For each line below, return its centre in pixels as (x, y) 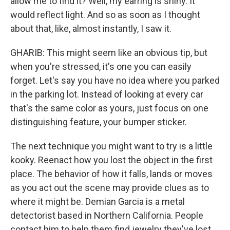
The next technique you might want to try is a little (111, 146)
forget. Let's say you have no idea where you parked (115, 80)
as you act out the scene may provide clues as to (110, 188)
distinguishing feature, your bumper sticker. (99, 122)
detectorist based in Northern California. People (107, 215)
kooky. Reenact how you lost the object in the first (111, 160)
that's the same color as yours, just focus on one (109, 108)
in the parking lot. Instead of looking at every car (107, 94)
